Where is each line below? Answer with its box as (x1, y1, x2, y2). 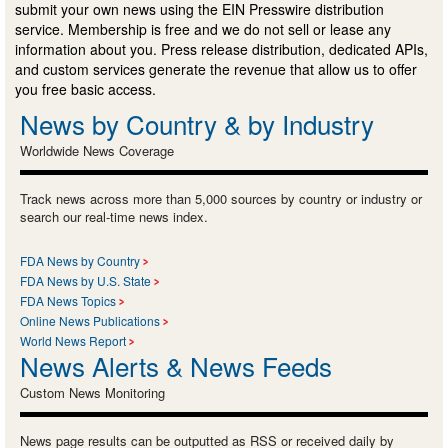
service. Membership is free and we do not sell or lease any (15, 19, 391, 40)
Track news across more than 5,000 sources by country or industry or (20, 189, 422, 209)
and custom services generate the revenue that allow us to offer (15, 59, 417, 80)
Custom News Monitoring (20, 383, 165, 403)
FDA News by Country (20, 252, 140, 270)
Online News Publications (20, 312, 160, 330)
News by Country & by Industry (20, 105, 374, 143)
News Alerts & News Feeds (20, 347, 332, 385)
